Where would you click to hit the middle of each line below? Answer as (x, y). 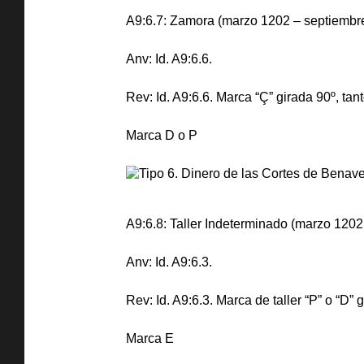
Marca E (150, 338)
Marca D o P (162, 135)
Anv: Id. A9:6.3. (169, 262)
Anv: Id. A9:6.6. (169, 59)
